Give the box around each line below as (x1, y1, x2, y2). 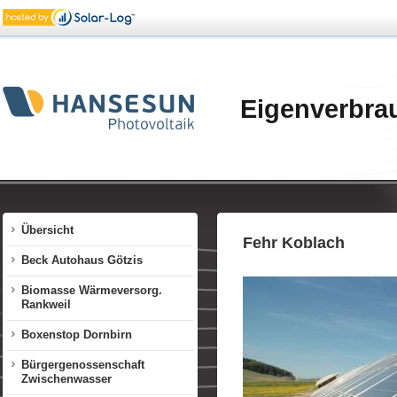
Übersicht (21, 223, 74, 237)
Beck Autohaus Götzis (21, 253, 143, 267)
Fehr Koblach (243, 234, 345, 252)
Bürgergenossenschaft (21, 358, 144, 371)
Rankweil (21, 298, 71, 311)
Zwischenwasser (21, 372, 112, 385)
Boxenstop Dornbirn (21, 328, 132, 341)
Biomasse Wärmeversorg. (21, 284, 162, 297)
